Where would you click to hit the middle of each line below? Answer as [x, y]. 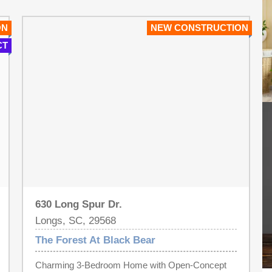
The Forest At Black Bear [95, 240]
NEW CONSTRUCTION [200, 28]
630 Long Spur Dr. [78, 204]
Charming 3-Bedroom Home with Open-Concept [131, 265]
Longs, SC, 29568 [75, 221]
